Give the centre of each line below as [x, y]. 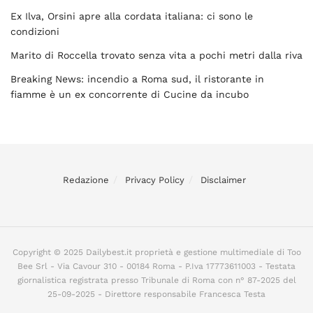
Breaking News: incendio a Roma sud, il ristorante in [137, 79]
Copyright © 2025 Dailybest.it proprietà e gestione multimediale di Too [156, 252]
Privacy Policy [155, 180]
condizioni [35, 31]
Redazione [86, 180]
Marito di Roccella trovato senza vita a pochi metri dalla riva [156, 55]
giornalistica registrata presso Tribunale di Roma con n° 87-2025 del [156, 280]
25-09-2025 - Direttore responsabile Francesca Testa [156, 294]
